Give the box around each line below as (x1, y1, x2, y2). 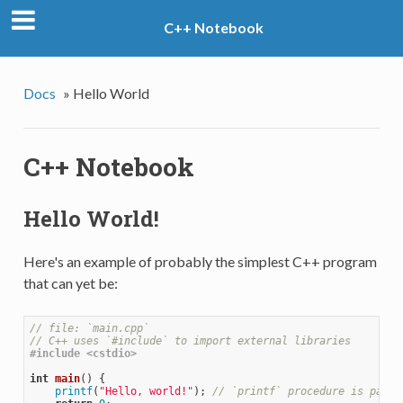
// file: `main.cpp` (29, 321, 149, 335)
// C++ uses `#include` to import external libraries (29, 334, 351, 347)
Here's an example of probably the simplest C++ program (22, 252, 377, 270)
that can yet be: (22, 273, 118, 291)
